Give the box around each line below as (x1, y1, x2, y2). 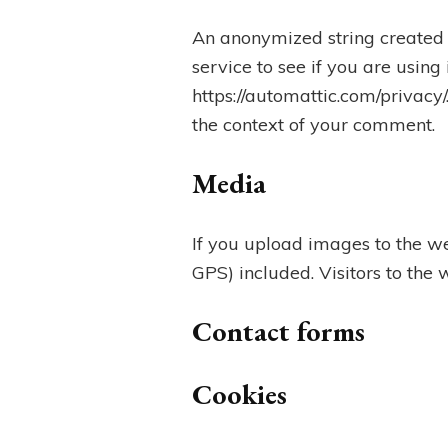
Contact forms (192, 313, 365, 350)
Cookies (192, 376, 287, 413)
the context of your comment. (192, 113, 435, 137)
